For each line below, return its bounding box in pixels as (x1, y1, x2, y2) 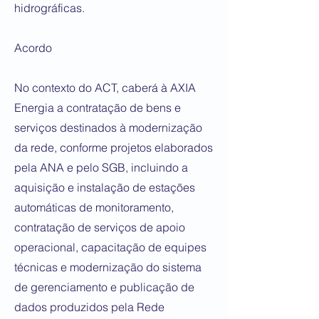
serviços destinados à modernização (14, 120, 202, 135)
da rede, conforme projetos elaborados (14, 140, 213, 155)
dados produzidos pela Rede (14, 300, 164, 314)
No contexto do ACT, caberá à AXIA (14, 80, 196, 95)
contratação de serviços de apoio (14, 220, 185, 234)
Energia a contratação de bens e (14, 100, 181, 115)
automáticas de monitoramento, (14, 200, 174, 214)
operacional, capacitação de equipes (14, 240, 206, 254)
